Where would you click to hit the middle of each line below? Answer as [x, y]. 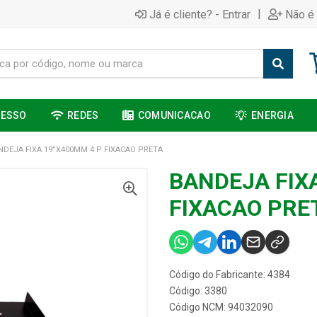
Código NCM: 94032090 [221, 307]
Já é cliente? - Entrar [200, 14]
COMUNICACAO [174, 115]
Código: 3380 [198, 291]
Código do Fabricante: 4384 [230, 275]
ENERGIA [273, 115]
